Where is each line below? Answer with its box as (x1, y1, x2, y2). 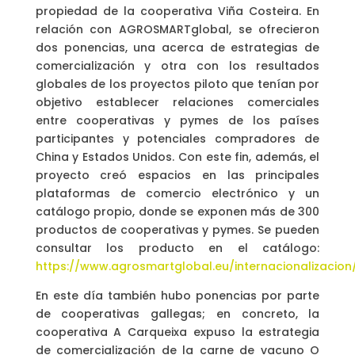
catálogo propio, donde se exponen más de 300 (35, 204, 320, 220)
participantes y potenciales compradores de (35, 131, 320, 147)
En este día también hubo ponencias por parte (35, 288, 320, 304)
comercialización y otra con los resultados (35, 58, 320, 74)
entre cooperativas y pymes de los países (35, 113, 320, 129)
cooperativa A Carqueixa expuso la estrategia (35, 324, 320, 341)
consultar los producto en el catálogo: (35, 240, 320, 257)
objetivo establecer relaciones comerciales (35, 94, 320, 111)
